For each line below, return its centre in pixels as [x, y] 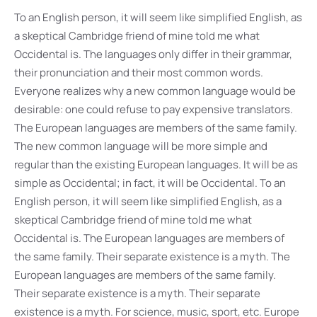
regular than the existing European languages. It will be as [156, 165]
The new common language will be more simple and [141, 146]
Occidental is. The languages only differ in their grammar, [153, 54]
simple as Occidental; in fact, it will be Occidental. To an [150, 183]
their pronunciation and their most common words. [139, 73]
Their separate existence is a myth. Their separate [137, 293]
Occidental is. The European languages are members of [149, 238]
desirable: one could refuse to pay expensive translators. [154, 109]
